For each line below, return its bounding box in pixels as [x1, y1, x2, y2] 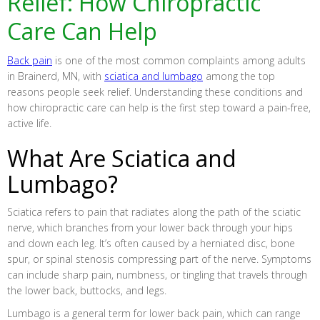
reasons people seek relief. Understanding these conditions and [7, 85, 303, 99]
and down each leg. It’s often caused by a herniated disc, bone [7, 236, 295, 250]
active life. [7, 116, 51, 130]
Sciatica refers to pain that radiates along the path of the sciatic [7, 205, 301, 219]
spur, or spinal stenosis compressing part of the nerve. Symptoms [7, 252, 311, 266]
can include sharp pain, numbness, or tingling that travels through [7, 268, 307, 281]
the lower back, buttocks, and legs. [7, 284, 166, 297]
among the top [203, 69, 275, 83]
